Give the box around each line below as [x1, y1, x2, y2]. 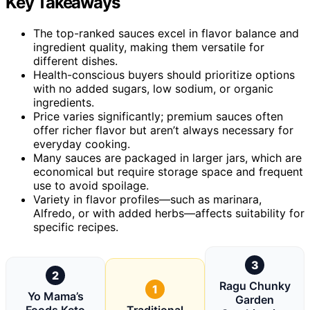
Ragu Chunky [219, 278, 291, 293]
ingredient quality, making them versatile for [33, 39, 264, 54]
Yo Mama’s [27, 289, 84, 303]
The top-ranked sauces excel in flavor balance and [33, 26, 299, 40]
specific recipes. [33, 219, 118, 234]
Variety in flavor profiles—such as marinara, [33, 192, 262, 206]
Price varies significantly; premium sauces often [33, 109, 283, 123]
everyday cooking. [33, 136, 130, 151]
